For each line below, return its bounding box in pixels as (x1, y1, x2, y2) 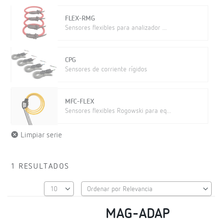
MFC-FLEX (65, 98, 94, 105)
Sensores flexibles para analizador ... (65, 24, 167, 31)
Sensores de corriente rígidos (65, 66, 147, 73)
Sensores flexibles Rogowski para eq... (65, 108, 171, 114)
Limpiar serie (19, 131, 62, 139)
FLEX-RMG (65, 15, 95, 22)
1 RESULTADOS (11, 163, 69, 171)
